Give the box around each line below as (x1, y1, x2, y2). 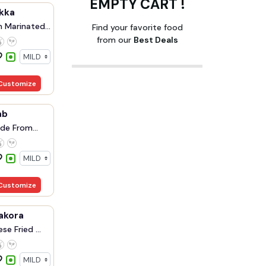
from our (96, 34, 134, 46)
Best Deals (133, 34, 178, 46)
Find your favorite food (91, 22, 183, 33)
